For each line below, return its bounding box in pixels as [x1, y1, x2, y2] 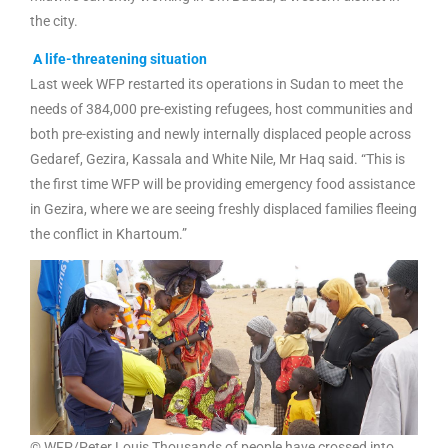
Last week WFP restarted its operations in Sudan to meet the [30, 75, 403, 92]
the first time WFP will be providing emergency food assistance [30, 175, 415, 192]
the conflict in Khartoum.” [30, 225, 190, 242]
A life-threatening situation [30, 50, 210, 67]
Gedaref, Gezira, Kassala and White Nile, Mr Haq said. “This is [30, 150, 405, 167]
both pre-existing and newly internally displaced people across [30, 125, 411, 142]
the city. [30, 13, 81, 30]
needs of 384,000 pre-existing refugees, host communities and [30, 100, 413, 117]
